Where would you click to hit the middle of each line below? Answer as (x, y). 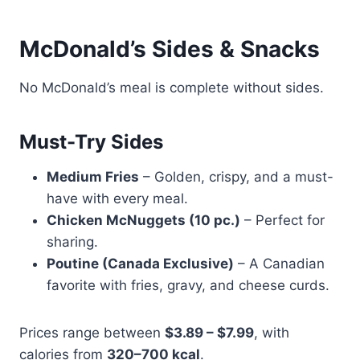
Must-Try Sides (91, 141)
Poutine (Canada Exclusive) (140, 263)
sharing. (72, 241)
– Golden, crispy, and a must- (236, 176)
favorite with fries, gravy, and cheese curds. (188, 285)
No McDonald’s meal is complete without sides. (172, 87)
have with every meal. (117, 198)
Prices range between (92, 332)
